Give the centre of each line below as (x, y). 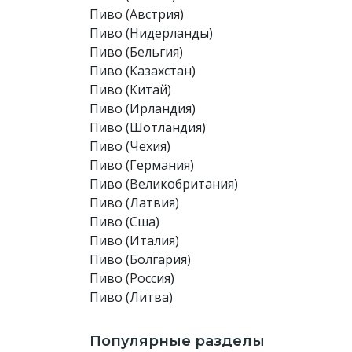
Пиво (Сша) (125, 222)
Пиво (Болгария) (140, 259)
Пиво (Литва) (131, 297)
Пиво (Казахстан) (143, 71)
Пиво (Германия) (142, 165)
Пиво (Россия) (132, 278)
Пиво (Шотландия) (148, 127)
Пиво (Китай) (130, 90)
